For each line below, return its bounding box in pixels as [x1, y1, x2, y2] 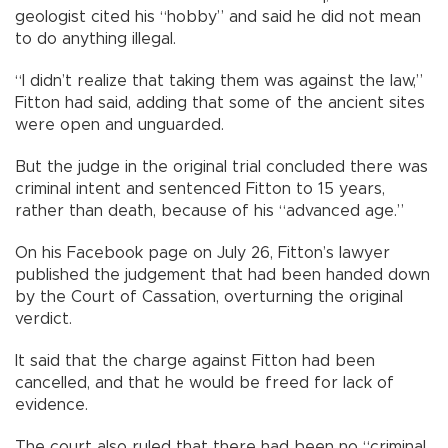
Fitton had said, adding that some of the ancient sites [15, 95, 425, 112]
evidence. [15, 397, 88, 414]
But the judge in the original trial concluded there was [15, 159, 428, 176]
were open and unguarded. [15, 117, 224, 134]
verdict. [15, 311, 72, 328]
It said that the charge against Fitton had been [15, 353, 375, 370]
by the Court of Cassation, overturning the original [15, 289, 403, 306]
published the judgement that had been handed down [15, 267, 430, 284]
